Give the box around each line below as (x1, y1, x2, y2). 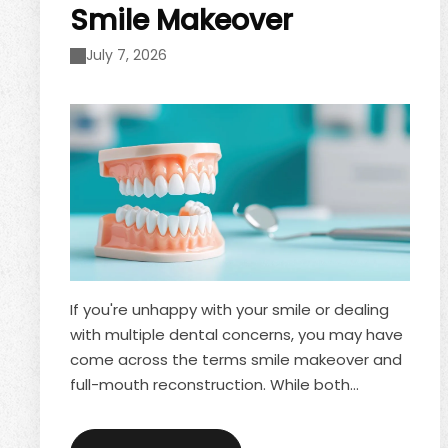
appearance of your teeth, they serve (70, 423, 352, 445)
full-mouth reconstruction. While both (70, 373, 350, 395)
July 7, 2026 (86, 44, 167, 65)
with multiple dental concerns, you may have (70, 323, 403, 345)
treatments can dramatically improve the (70, 398, 382, 420)
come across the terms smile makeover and (70, 348, 402, 370)
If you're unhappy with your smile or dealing (70, 298, 389, 320)
